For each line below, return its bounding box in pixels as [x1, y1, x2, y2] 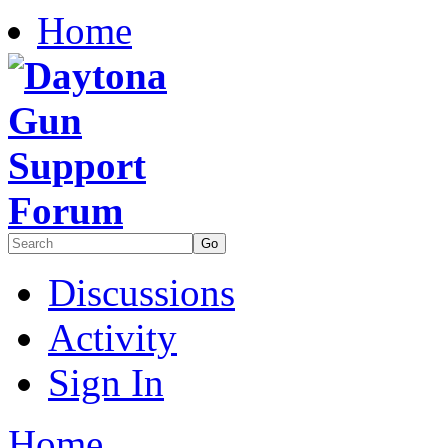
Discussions [48, 271, 235, 314]
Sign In [48, 361, 164, 404]
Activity [48, 316, 177, 359]
